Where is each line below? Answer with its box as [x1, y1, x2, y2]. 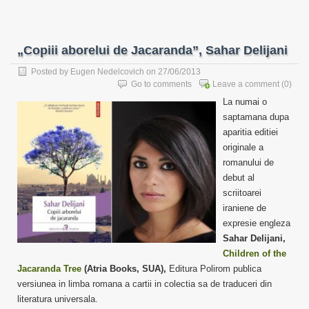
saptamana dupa [223, 112, 289, 122]
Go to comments [131, 79, 192, 89]
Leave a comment [212, 79, 279, 89]
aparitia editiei [223, 127, 278, 137]
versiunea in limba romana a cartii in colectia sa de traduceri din [17, 279, 272, 289]
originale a [223, 142, 263, 152]
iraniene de [223, 203, 266, 213]
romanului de [223, 157, 274, 168]
